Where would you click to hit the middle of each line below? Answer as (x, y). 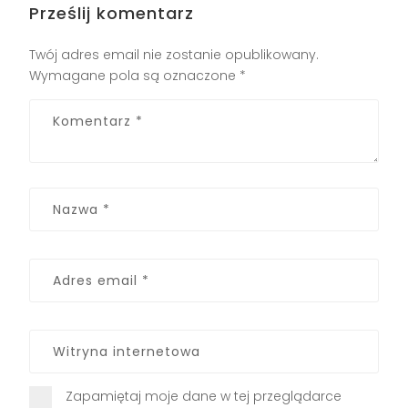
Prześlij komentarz (112, 14)
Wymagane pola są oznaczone (135, 76)
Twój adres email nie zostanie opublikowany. (174, 55)
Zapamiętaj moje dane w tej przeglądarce (204, 397)
